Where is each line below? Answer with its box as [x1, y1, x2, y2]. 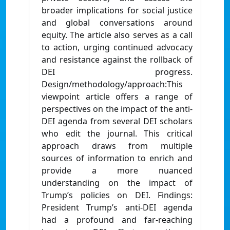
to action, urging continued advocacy [42, 42, 193, 53]
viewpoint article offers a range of [42, 91, 193, 103]
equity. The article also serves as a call [42, 29, 193, 41]
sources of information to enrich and [42, 152, 193, 164]
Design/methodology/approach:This [42, 79, 183, 90]
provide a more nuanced [42, 165, 193, 177]
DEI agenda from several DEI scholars [42, 116, 193, 127]
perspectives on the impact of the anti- [42, 103, 193, 115]
